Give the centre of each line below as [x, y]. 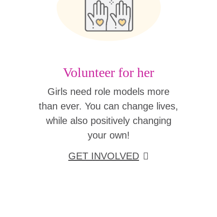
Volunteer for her [108, 72]
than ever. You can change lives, [108, 106]
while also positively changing [108, 120]
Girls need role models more [108, 91]
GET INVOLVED [104, 156]
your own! [108, 135]
